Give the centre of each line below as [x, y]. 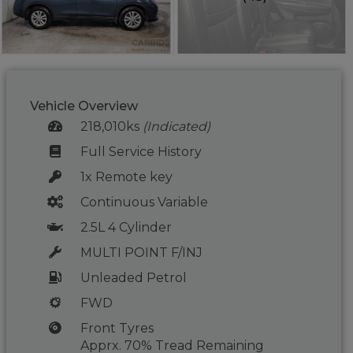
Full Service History [141, 152]
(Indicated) [176, 126]
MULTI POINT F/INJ [141, 253]
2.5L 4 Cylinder [126, 227]
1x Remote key [126, 177]
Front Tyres [117, 328]
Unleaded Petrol [133, 278]
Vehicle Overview [84, 106]
